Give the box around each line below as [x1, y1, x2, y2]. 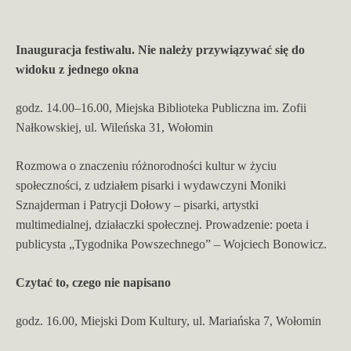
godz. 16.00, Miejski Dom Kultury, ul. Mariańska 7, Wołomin [16, 313, 321, 327]
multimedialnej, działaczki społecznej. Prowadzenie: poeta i [16, 217, 309, 231]
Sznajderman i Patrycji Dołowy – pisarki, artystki [16, 197, 259, 212]
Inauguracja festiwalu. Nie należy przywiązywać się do [16, 42, 305, 56]
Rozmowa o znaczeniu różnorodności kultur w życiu [16, 158, 277, 172]
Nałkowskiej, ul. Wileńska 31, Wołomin [16, 120, 213, 134]
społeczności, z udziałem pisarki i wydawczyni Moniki [16, 178, 286, 192]
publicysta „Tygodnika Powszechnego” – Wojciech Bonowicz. [16, 237, 327, 251]
